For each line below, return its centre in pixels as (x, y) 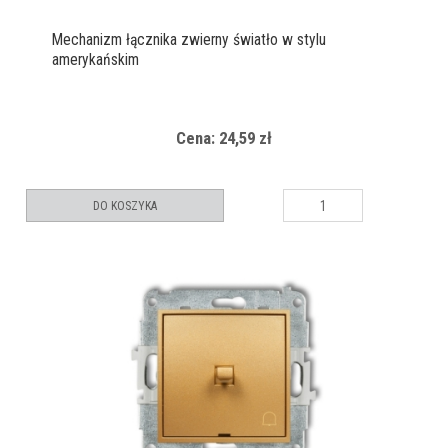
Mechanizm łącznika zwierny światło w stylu (189, 40)
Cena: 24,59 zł (224, 138)
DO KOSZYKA (125, 206)
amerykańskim (95, 60)
